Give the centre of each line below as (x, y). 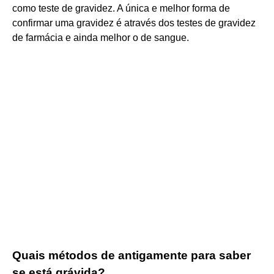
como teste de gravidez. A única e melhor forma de (121, 8)
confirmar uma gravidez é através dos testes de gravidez (134, 23)
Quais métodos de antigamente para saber (131, 255)
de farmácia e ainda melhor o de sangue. (101, 37)
